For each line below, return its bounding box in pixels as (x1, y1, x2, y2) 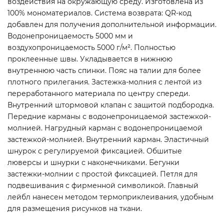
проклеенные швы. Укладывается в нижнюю (7, 54, 172, 63)
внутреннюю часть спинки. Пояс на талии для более (7, 65, 201, 75)
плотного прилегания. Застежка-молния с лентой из (7, 77, 201, 86)
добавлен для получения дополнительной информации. (7, 19, 216, 29)
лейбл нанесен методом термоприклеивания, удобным (7, 192, 213, 201)
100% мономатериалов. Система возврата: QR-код (7, 8, 191, 17)
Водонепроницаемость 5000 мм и (7, 31, 133, 40)
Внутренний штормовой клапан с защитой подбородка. (7, 100, 214, 109)
